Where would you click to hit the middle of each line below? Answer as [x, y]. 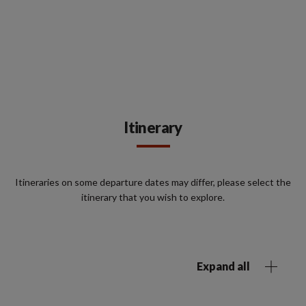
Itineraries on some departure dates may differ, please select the [153, 182]
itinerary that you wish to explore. [153, 197]
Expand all [223, 266]
